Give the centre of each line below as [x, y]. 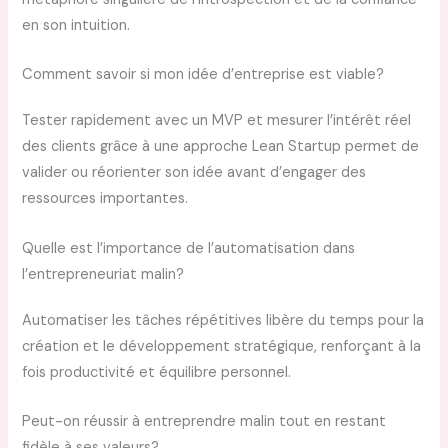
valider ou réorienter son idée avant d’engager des [194, 173]
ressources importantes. [105, 199]
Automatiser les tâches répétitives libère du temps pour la [223, 320]
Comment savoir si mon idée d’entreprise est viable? [203, 75]
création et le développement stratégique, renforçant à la [222, 346]
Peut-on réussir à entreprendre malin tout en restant [204, 421]
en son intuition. [76, 25]
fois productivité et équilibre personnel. [157, 372]
